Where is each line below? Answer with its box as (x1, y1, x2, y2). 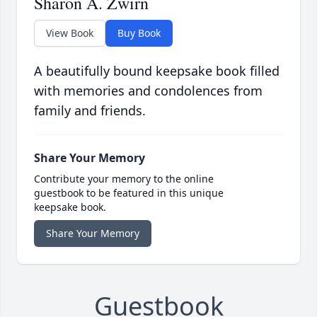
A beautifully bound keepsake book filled (34, 62, 279, 80)
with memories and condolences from (34, 82, 263, 100)
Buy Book (117, 26, 161, 40)
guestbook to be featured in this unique (34, 186, 224, 200)
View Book (46, 26, 93, 40)
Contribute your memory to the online (34, 172, 214, 186)
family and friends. (34, 102, 146, 120)
